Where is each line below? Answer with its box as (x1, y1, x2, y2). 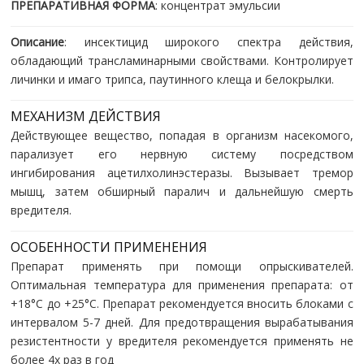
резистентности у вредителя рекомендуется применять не (11, 332, 353, 349)
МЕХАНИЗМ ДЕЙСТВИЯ (11, 106, 162, 125)
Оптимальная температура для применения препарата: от (11, 276, 353, 292)
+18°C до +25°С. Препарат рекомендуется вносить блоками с (11, 295, 353, 311)
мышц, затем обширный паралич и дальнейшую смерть (11, 183, 353, 199)
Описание (11, 33, 65, 50)
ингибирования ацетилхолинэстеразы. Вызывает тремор (11, 164, 353, 180)
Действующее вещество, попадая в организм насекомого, (11, 127, 353, 143)
